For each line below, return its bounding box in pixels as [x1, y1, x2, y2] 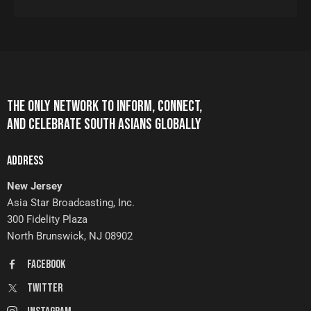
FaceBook [26, 257, 65, 271]
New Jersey [7, 179, 62, 192]
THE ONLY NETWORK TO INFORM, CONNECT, [7, 96, 202, 116]
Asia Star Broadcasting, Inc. [7, 196, 135, 209]
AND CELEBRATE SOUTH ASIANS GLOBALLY [7, 115, 201, 134]
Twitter [26, 280, 62, 295]
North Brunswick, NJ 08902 [7, 229, 133, 242]
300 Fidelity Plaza [7, 212, 87, 226]
